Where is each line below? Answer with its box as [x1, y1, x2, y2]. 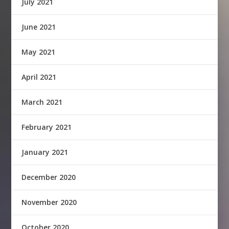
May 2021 [21, 47, 56, 57]
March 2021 [21, 97, 63, 107]
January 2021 [21, 147, 68, 157]
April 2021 [21, 72, 57, 82]
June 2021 [21, 22, 56, 32]
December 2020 [21, 172, 76, 182]
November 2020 [21, 197, 77, 208]
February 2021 [21, 122, 72, 132]
